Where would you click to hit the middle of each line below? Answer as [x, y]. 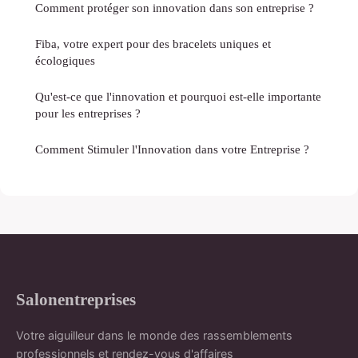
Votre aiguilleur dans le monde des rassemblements [154, 336]
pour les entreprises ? [88, 113]
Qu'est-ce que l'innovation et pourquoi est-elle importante [178, 97]
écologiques [65, 61]
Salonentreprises [76, 300]
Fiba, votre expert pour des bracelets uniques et [153, 44]
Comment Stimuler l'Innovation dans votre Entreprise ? [172, 149]
